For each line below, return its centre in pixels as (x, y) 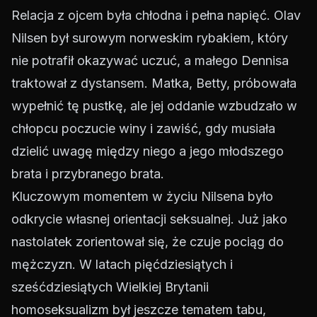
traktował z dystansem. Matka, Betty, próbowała (154, 83)
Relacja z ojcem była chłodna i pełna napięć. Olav (156, 16)
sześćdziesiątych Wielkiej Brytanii (110, 287)
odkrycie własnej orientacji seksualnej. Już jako (149, 219)
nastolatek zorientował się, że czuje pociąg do (148, 242)
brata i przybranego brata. (88, 174)
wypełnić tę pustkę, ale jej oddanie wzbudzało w (154, 106)
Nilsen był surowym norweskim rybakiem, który (150, 38)
